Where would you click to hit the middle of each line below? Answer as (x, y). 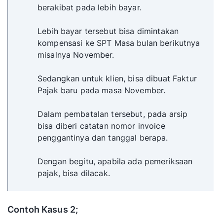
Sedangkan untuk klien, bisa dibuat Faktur (117, 79)
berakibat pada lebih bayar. (90, 8)
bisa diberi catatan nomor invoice (101, 126)
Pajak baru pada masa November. (102, 91)
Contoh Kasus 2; (43, 210)
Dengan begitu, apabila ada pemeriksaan (115, 162)
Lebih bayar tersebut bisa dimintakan (108, 31)
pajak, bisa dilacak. (74, 173)
